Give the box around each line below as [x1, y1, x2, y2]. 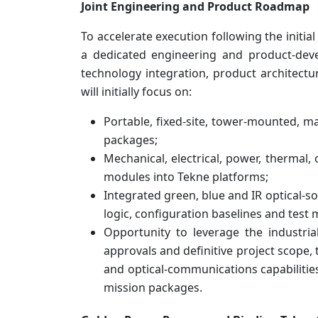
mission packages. [104, 280, 202, 296]
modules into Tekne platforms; [104, 169, 268, 185]
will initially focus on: [81, 84, 192, 100]
